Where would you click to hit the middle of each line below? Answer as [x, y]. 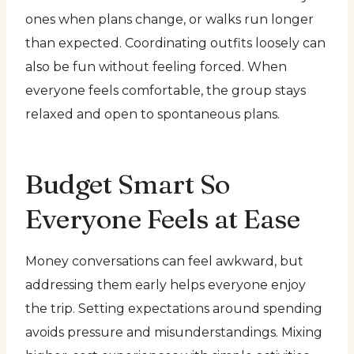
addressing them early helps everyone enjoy [166, 284]
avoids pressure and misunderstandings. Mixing [174, 332]
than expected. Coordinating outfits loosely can [175, 43]
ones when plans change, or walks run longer [169, 19]
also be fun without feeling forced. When [156, 66]
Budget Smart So [128, 184]
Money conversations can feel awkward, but [164, 261]
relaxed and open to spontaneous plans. [153, 114]
